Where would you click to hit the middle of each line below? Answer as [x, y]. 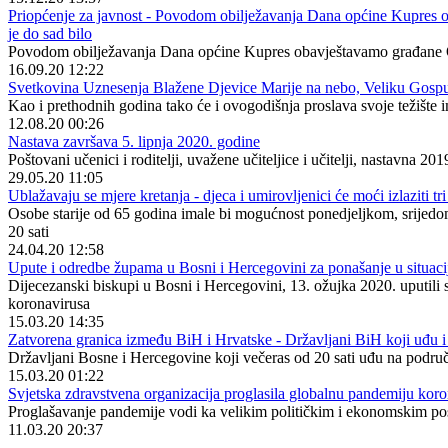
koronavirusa [49, 303]
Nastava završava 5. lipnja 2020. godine [134, 141]
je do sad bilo [50, 33]
